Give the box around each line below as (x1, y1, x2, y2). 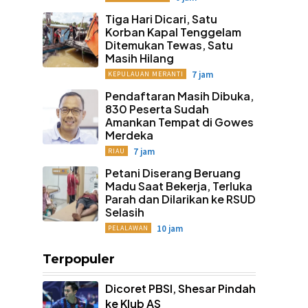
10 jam (156, 222, 183, 234)
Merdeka (104, 127, 153, 142)
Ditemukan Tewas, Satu (104, 37, 233, 52)
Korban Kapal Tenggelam (104, 24, 241, 39)
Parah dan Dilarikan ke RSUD (104, 191, 256, 206)
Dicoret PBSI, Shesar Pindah (104, 280, 256, 296)
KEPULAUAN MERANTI (107, 69, 184, 78)
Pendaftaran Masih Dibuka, (104, 88, 254, 103)
